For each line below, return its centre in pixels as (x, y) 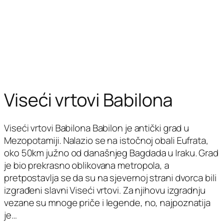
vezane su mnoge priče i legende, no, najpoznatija (108, 203)
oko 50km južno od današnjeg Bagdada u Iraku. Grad (111, 153)
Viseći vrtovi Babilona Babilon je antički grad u (97, 128)
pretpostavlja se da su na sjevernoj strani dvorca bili (110, 178)
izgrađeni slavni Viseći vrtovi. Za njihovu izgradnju (105, 190)
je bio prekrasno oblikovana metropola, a (87, 166)
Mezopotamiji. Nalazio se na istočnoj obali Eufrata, (106, 141)
